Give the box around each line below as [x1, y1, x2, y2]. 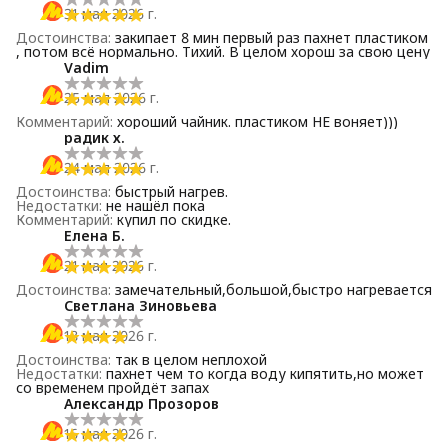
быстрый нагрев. [115, 182, 228, 201]
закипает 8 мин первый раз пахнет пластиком [115, 28, 428, 47]
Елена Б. [64, 226, 125, 245]
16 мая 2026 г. [64, 424, 157, 443]
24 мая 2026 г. [64, 158, 159, 177]
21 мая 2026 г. [64, 256, 157, 275]
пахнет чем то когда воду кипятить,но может [106, 364, 424, 383]
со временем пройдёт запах [16, 378, 209, 397]
